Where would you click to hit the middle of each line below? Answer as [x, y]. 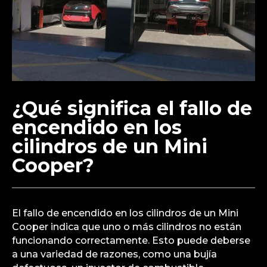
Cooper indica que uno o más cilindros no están [127, 226]
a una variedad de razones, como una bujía [114, 254]
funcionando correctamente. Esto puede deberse [131, 240]
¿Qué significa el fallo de [132, 108]
